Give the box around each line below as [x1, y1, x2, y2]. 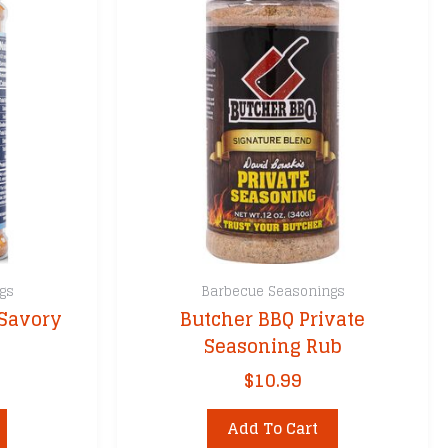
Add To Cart [227, 414, 318, 442]
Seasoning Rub [203, 330, 342, 363]
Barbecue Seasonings [200, 279, 345, 303]
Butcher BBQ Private [180, 303, 365, 336]
